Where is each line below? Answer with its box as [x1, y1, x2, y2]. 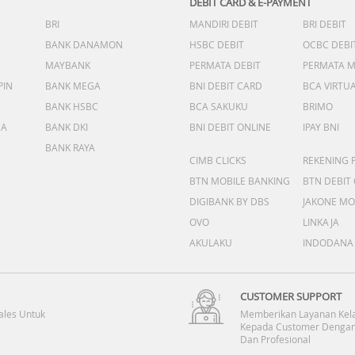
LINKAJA [303, 216, 339, 228]
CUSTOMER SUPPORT [240, 289, 342, 303]
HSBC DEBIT [189, 38, 244, 51]
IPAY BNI [303, 120, 339, 133]
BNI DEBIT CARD [189, 79, 262, 92]
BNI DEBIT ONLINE [189, 120, 271, 133]
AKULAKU [189, 236, 232, 249]
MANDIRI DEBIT [189, 17, 258, 30]
